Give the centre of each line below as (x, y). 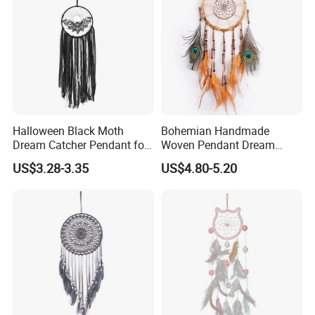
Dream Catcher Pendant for (81, 144)
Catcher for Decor (204, 159)
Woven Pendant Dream (218, 144)
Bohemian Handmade (215, 130)
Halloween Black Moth (69, 130)
